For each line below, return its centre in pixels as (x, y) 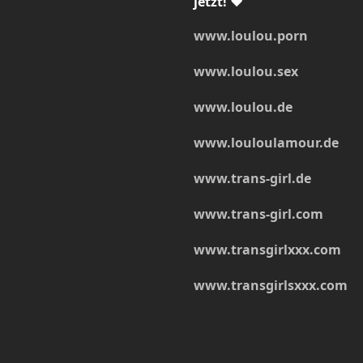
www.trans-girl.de (252, 178)
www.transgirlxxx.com (267, 249)
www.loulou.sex (246, 71)
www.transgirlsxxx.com (270, 285)
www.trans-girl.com (258, 214)
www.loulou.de (243, 107)
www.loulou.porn (250, 35)
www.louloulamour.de (266, 142)
